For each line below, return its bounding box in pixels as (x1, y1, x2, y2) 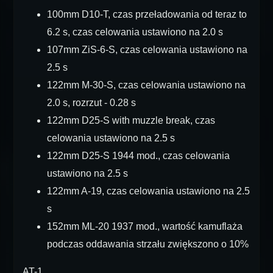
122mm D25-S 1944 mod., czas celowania (47, 151, 230, 161)
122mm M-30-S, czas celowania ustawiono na (47, 80, 246, 90)
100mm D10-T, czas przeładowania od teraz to (47, 9, 247, 19)
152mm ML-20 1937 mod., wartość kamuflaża (47, 221, 243, 232)
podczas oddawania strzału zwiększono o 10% (47, 239, 249, 249)
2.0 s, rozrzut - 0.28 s (47, 97, 136, 108)
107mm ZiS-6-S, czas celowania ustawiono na (47, 44, 247, 55)
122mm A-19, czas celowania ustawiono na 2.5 (47, 186, 250, 196)
